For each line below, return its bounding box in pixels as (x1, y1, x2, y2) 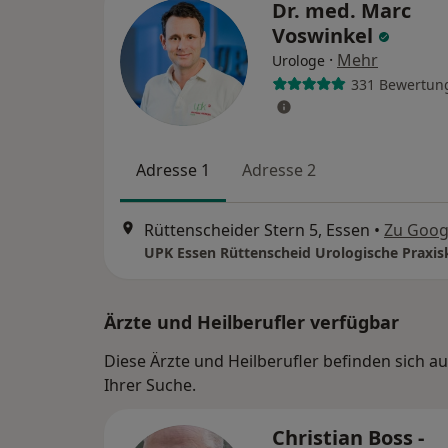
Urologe (272, 51, 325, 71)
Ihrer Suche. (104, 373, 196, 396)
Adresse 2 (242, 159, 316, 182)
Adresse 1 (136, 159, 210, 182)
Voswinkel (272, 22, 378, 50)
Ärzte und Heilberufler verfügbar (104, 309, 399, 334)
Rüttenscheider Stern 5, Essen (144, 218, 370, 241)
